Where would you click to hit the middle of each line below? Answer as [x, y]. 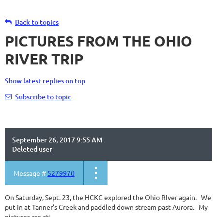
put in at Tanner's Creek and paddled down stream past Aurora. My [106, 207]
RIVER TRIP [44, 59]
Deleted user [32, 149]
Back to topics [37, 22]
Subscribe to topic [43, 97]
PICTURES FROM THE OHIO [99, 41]
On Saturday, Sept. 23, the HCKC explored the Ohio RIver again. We [108, 197]
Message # [31, 173]
